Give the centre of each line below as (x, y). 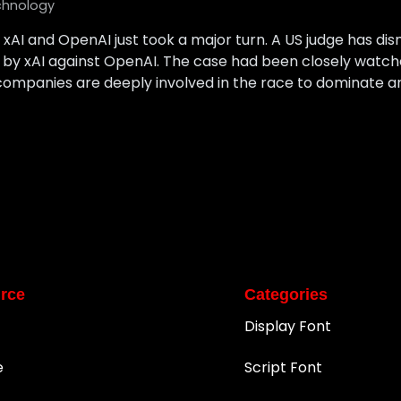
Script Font (284, 368)
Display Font (288, 327)
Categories (286, 295)
